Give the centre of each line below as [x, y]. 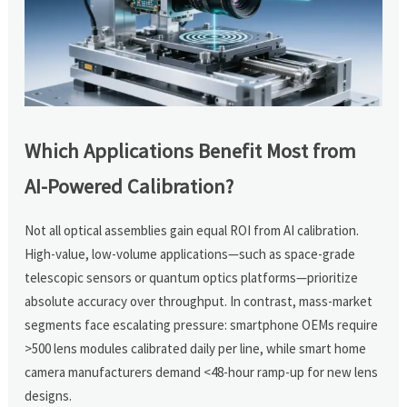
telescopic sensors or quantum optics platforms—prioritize [192, 277]
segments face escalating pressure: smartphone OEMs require [202, 324]
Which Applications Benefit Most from [191, 150]
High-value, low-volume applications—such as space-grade [190, 253]
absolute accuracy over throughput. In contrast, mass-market [199, 301]
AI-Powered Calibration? [129, 186]
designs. [49, 395]
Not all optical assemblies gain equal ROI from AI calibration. [192, 230]
